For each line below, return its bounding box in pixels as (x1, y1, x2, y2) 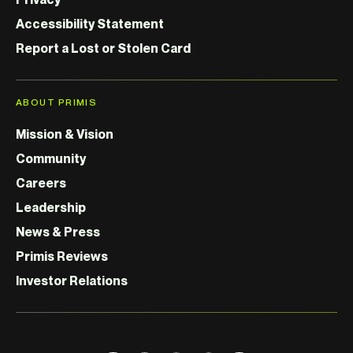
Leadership (16, 199, 86, 215)
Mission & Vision (16, 125, 113, 142)
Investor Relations (16, 272, 128, 288)
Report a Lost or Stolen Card (16, 39, 191, 56)
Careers (16, 174, 66, 191)
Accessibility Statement (16, 15, 164, 32)
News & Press (16, 223, 100, 240)
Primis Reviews (16, 247, 108, 264)
